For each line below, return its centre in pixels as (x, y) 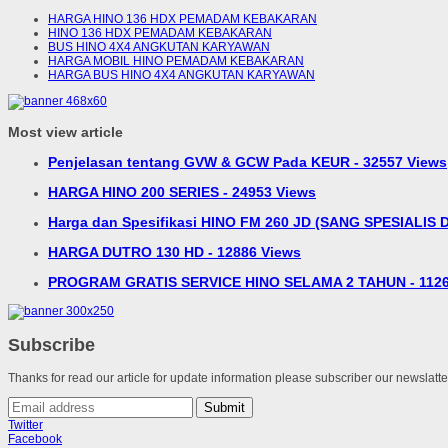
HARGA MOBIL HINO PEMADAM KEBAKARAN (176, 61)
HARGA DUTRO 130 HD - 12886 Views (174, 252)
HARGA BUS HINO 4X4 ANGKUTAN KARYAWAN (181, 75)
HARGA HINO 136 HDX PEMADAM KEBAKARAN (182, 19)
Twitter (25, 425)
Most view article (65, 132)
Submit (224, 408)
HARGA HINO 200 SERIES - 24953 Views (182, 192)
